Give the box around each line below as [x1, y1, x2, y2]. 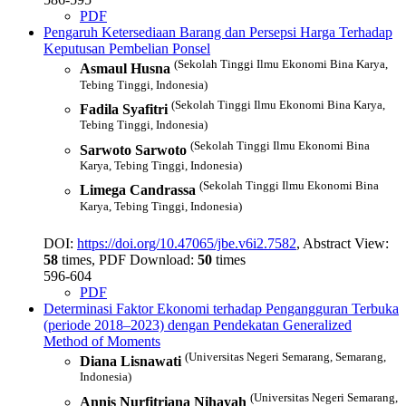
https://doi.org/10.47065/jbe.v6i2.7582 [77, 235, 296, 251]
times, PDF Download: [58, 251, 198, 267]
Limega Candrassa [80, 182, 196, 198]
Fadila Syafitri [80, 101, 168, 118]
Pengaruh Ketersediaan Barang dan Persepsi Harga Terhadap [43, 24, 392, 41]
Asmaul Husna [80, 61, 170, 77]
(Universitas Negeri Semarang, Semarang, [185, 349, 386, 363]
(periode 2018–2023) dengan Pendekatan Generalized [43, 316, 352, 333]
